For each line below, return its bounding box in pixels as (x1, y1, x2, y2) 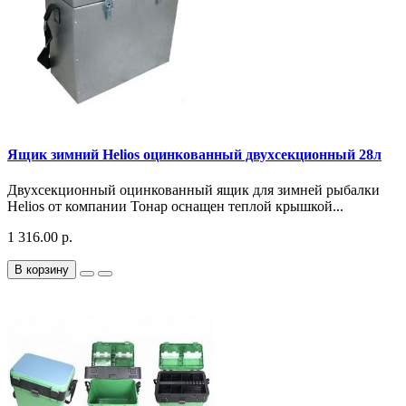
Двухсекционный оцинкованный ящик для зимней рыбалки (7, 182, 380, 198)
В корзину (14, 263, 69, 277)
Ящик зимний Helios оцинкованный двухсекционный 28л (7, 147, 382, 163)
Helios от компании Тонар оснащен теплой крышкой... (7, 198, 343, 215)
